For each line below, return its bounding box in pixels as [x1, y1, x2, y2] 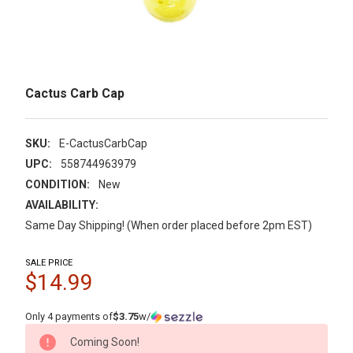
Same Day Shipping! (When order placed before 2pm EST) [25, 218, 312, 232]
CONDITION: [25, 177, 90, 191]
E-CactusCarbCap [58, 136, 147, 150]
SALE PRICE [25, 257, 72, 268]
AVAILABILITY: [25, 198, 98, 211]
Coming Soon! [70, 335, 139, 348]
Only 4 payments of [25, 310, 113, 322]
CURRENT [25, 325, 77, 338]
